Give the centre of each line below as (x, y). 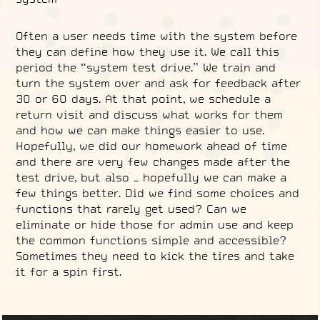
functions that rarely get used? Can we (131, 209)
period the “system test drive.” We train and (146, 67)
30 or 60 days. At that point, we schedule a (144, 99)
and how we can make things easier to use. (140, 130)
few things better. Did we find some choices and (158, 193)
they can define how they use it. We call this (148, 51)
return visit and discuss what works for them (150, 114)
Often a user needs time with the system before (157, 36)
